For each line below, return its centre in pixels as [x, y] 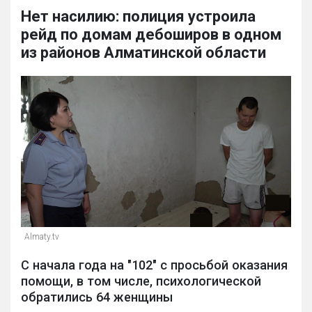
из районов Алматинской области [143, 53]
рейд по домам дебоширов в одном [151, 35]
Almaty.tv [42, 237]
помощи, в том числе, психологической [141, 281]
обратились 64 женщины [97, 297]
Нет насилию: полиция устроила [138, 17]
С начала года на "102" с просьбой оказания [154, 265]
